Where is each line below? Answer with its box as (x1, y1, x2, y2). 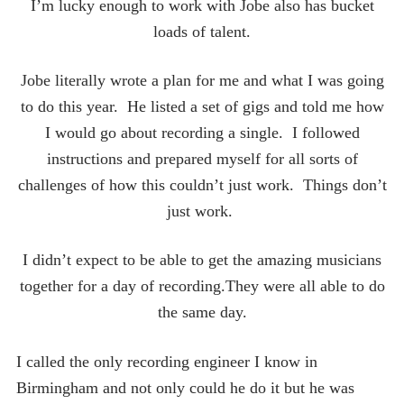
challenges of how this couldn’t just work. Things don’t (17, 175, 387, 194)
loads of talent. (153, 22, 251, 41)
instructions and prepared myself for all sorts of (46, 149, 358, 168)
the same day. (157, 303, 247, 322)
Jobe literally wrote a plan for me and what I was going (20, 70, 384, 89)
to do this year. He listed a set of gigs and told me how (20, 96, 384, 115)
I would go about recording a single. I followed (44, 123, 360, 142)
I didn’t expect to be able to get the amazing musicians (23, 251, 381, 270)
